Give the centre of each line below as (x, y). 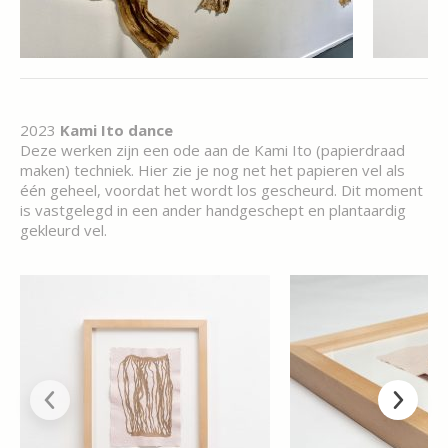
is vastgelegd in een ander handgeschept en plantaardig (213, 210)
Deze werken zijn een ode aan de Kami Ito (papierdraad (212, 150)
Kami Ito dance (116, 130)
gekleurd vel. (63, 230)
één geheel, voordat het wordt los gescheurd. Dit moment (221, 190)
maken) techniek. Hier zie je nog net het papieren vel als (212, 170)
